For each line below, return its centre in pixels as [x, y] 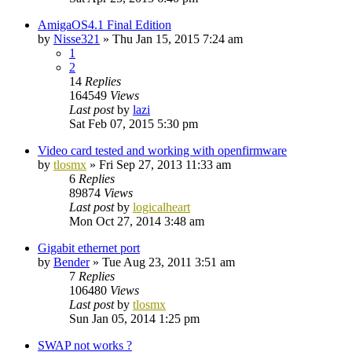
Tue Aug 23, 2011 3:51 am [169, 262]
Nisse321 [77, 38]
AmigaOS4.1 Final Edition [104, 24]
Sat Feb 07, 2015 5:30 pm [134, 123]
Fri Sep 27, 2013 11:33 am [165, 164]
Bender [71, 262]
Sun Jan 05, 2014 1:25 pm [134, 318]
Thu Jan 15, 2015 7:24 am [178, 38]
